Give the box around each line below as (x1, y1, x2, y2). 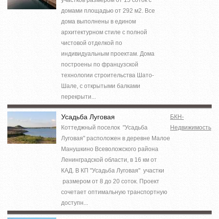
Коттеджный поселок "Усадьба (61, 124, 148, 131)
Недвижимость (170, 124, 211, 131)
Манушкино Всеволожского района (61, 145, 158, 153)
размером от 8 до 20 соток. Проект (61, 177, 159, 185)
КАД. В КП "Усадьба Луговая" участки (61, 167, 164, 174)
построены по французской (61, 61, 138, 68)
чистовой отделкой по (61, 39, 122, 46)
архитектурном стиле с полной (61, 28, 147, 36)
